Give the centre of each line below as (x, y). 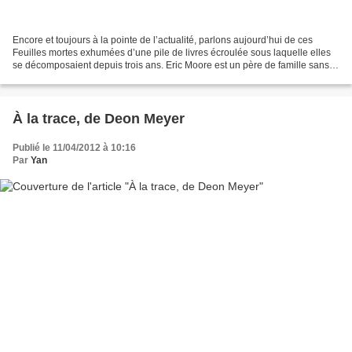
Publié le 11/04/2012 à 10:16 (74, 148)
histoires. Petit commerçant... (73, 78)
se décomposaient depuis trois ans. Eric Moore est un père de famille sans (171, 66)
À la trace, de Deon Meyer (99, 119)
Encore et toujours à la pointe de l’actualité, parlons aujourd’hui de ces (163, 40)
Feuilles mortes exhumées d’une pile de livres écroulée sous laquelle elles (172, 53)
